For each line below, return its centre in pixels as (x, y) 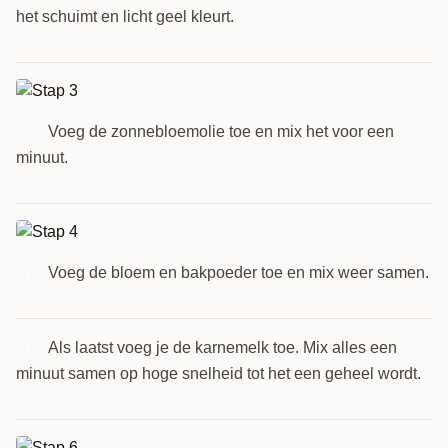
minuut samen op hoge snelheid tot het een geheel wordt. (218, 373)
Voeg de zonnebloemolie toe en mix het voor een (221, 131)
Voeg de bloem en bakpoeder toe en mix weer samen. (238, 272)
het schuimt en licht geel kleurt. (125, 16)
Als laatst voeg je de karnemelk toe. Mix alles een (222, 347)
